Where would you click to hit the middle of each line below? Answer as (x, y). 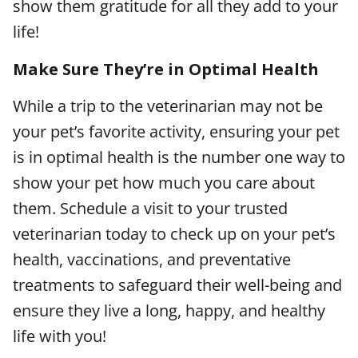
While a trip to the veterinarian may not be (168, 106)
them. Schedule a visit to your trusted (150, 208)
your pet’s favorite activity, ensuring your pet (176, 131)
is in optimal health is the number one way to (179, 157)
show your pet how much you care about (164, 183)
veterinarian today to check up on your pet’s (174, 234)
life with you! (62, 336)
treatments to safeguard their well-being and (177, 285)
